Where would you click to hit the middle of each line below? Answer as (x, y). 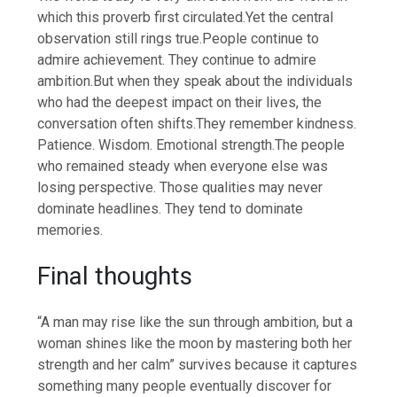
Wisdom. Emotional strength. (187, 145)
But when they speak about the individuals (223, 82)
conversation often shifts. (117, 124)
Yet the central (290, 18)
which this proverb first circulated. (142, 18)
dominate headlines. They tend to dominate (171, 209)
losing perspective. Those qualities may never (180, 188)
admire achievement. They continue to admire (177, 60)
